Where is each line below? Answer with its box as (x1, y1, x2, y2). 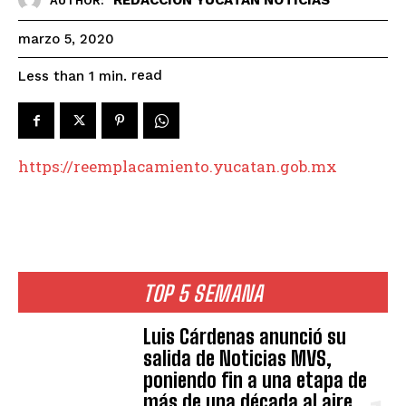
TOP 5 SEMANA (143, 280, 263, 307)
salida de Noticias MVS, (143, 346, 333, 372)
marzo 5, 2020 (18, 31, 114, 48)
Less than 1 (18, 67, 94, 84)
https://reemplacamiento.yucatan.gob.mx (18, 156, 337, 178)
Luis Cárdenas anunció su (143, 324, 347, 350)
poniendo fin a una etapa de (143, 368, 368, 393)
